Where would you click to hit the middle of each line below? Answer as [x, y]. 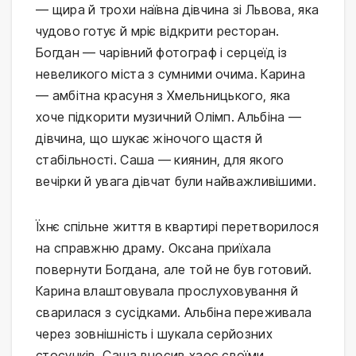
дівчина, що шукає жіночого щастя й [149, 139]
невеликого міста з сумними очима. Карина [171, 74]
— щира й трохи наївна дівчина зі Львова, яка [178, 10]
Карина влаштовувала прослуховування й [167, 291]
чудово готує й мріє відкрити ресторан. [158, 31]
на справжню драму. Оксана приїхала [154, 248]
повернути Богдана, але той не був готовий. [174, 270]
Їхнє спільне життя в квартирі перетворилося [177, 227]
